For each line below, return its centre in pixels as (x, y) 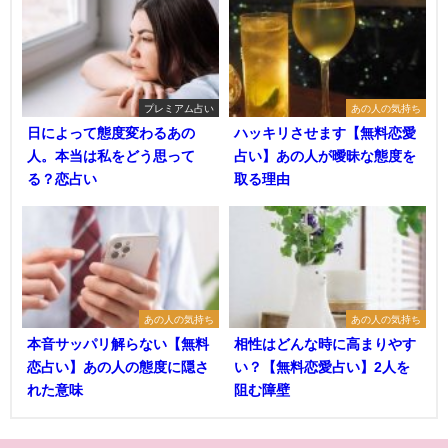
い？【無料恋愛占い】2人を (322, 367)
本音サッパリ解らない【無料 (118, 344)
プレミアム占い (179, 108)
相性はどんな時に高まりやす (325, 344)
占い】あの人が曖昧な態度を (325, 156)
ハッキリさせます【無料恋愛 (325, 133)
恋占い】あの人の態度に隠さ (118, 367)
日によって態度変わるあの (111, 133)
